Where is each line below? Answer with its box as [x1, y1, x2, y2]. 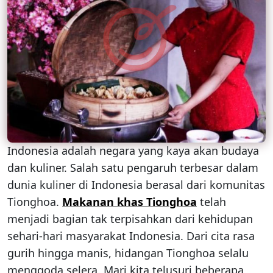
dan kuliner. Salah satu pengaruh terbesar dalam [7, 160, 258, 175]
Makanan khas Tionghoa [62, 194, 197, 210]
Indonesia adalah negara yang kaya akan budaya [7, 143, 259, 158]
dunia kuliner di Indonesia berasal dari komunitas [7, 177, 265, 193]
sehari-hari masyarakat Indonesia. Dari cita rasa [7, 229, 255, 244]
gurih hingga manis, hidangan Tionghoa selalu [7, 246, 249, 261]
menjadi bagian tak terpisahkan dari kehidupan [7, 211, 253, 227]
